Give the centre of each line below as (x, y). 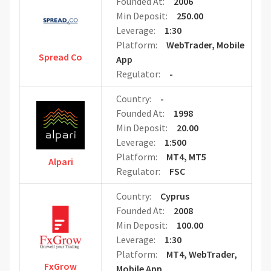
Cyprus (175, 196)
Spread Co (60, 57)
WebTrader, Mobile (205, 45)
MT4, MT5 (186, 157)
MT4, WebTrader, (201, 254)
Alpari (60, 162)
